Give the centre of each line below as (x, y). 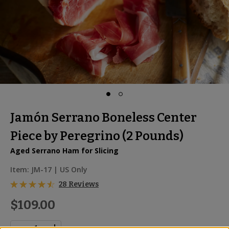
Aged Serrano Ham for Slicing (64, 151)
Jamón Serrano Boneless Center (104, 118)
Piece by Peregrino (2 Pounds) (97, 136)
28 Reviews (79, 184)
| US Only (71, 169)
